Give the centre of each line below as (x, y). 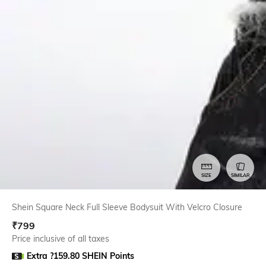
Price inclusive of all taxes (61, 238)
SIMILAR (240, 175)
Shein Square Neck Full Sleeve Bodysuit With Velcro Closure (127, 207)
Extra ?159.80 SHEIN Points (81, 256)
